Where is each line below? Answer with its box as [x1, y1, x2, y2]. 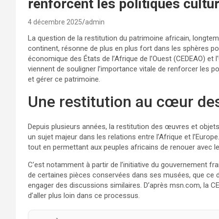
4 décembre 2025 [28, 18, 82, 26]
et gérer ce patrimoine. [28, 75, 100, 84]
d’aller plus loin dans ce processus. [28, 191, 140, 200]
